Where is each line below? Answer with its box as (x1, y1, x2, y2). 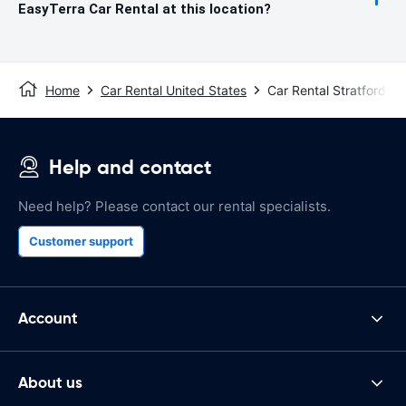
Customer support (29, 233, 133, 248)
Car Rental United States (101, 82, 246, 98)
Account (18, 308, 78, 329)
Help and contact (49, 154, 211, 179)
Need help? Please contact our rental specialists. (18, 197, 331, 215)
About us (18, 372, 82, 393)
